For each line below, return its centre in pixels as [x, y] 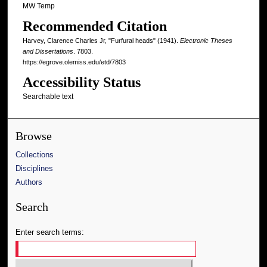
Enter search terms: [50, 232]
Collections [35, 155]
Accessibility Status [81, 83]
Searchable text [48, 97]
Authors [29, 182]
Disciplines [35, 169]
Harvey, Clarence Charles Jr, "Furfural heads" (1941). [101, 41]
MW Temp [38, 6]
